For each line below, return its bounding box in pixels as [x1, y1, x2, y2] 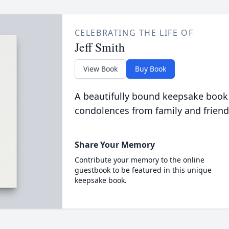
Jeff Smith [74, 39, 125, 55]
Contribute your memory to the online [74, 155, 204, 165]
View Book [83, 64, 118, 74]
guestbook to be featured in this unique [74, 165, 212, 175]
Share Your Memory [74, 139, 155, 150]
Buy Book [134, 64, 166, 74]
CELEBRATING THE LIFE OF [74, 27, 194, 38]
